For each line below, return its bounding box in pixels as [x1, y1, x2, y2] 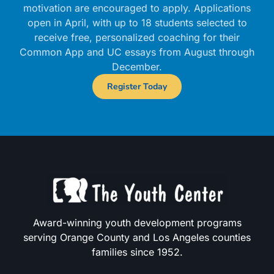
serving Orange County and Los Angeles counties [23, 231, 251, 243]
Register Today [107, 80, 167, 92]
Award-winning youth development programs [32, 217, 242, 229]
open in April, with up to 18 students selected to [27, 17, 247, 29]
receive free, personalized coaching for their [34, 31, 240, 43]
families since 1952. [91, 246, 183, 258]
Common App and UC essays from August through [20, 46, 254, 58]
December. [112, 61, 162, 73]
